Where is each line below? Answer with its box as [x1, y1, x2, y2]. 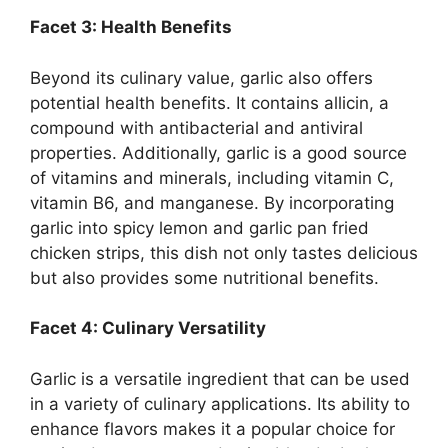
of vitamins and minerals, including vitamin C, [30, 167, 394, 188]
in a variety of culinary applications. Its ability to [30, 393, 410, 414]
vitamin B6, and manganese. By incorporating [30, 192, 394, 213]
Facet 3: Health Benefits [30, 17, 232, 38]
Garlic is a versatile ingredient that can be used [30, 368, 410, 389]
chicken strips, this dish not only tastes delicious [30, 242, 418, 263]
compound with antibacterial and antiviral [30, 117, 363, 138]
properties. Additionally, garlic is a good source [30, 142, 407, 163]
